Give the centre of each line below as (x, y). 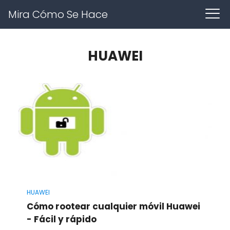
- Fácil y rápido (61, 219)
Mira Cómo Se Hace (58, 14)
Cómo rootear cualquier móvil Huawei (113, 206)
